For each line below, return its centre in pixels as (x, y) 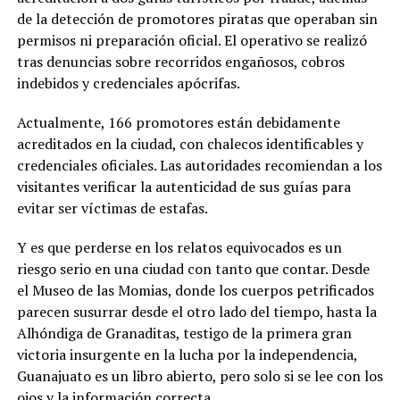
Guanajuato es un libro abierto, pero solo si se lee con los (200, 376)
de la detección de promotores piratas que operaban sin (197, 19)
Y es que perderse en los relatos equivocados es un (179, 248)
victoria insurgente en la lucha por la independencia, (187, 355)
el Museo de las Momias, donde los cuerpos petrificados (195, 291)
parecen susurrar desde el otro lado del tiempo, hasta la (196, 312)
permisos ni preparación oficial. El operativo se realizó (192, 41)
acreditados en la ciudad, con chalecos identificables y (190, 144)
